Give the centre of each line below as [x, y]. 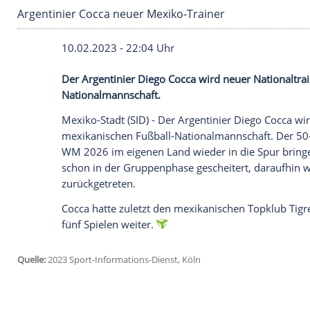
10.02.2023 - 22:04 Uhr [142, 185]
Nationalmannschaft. [134, 241]
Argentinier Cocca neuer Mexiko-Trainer [146, 144]
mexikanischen [119, 290]
